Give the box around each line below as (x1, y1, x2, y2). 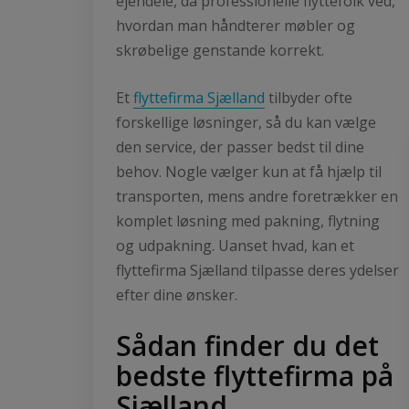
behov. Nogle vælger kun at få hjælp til (116, 161, 382, 182)
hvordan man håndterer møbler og (116, 15, 355, 36)
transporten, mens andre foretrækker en (116, 185, 398, 206)
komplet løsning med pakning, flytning (116, 210, 380, 231)
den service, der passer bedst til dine (116, 136, 364, 157)
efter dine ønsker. (116, 284, 237, 305)
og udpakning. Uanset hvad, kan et (116, 235, 354, 256)
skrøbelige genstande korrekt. (116, 39, 324, 60)
